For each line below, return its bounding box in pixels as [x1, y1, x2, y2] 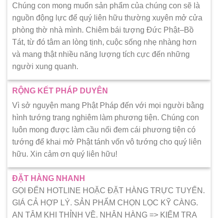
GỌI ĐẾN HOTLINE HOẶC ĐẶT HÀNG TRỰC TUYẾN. [12, 186, 205, 195]
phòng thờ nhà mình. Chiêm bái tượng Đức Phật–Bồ [12, 25, 194, 34]
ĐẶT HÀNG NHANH [12, 174, 85, 182]
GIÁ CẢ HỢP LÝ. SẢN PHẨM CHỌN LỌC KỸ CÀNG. [12, 198, 198, 207]
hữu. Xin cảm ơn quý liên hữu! [12, 149, 117, 158]
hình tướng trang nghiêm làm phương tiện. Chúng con [12, 113, 199, 122]
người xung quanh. [12, 62, 78, 71]
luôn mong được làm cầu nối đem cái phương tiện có [12, 125, 196, 134]
